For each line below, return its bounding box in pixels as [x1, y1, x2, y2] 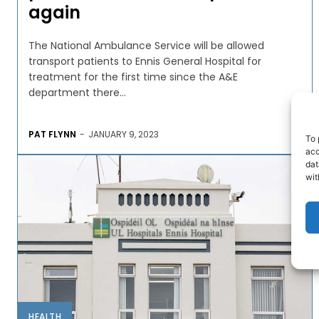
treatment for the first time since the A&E [28, 69, 238, 84]
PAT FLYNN [28, 127, 76, 140]
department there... [28, 85, 126, 100]
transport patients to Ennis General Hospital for [28, 53, 261, 68]
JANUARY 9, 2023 [88, 127, 159, 140]
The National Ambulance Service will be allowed [28, 38, 264, 53]
